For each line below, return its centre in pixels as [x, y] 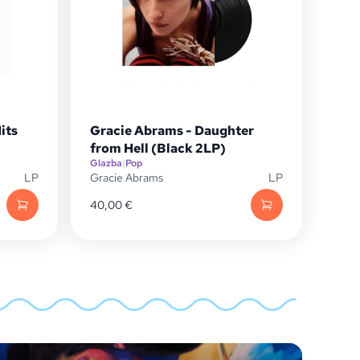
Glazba [106, 163]
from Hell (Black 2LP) [158, 148]
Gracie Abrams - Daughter [172, 131]
